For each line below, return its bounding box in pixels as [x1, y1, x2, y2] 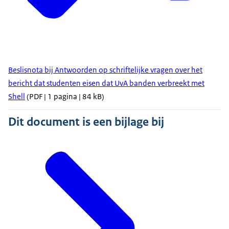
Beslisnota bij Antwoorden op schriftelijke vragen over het [8, 65, 202, 75]
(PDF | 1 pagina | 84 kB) [25, 91, 104, 102]
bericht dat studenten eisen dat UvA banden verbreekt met [8, 78, 204, 88]
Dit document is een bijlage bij [8, 114, 164, 130]
